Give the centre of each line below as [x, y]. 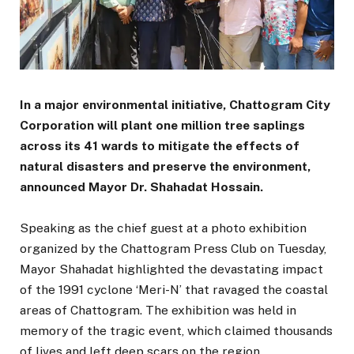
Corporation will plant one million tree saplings [162, 126]
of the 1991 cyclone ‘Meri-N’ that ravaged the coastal [174, 290]
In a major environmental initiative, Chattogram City [175, 105]
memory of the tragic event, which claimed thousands [176, 331]
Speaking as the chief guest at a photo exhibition [163, 228]
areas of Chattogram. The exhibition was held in [158, 311]
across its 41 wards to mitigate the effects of [160, 146]
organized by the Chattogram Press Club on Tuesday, [173, 249]
